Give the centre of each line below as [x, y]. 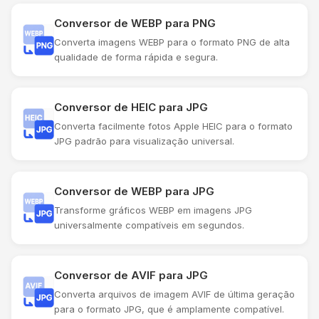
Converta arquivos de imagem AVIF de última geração [174, 294]
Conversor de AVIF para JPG [131, 275]
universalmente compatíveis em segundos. [149, 225]
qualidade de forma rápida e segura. [136, 57]
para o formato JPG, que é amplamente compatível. [169, 309]
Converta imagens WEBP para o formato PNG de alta [172, 42]
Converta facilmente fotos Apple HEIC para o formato [173, 126]
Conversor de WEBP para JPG [134, 191]
